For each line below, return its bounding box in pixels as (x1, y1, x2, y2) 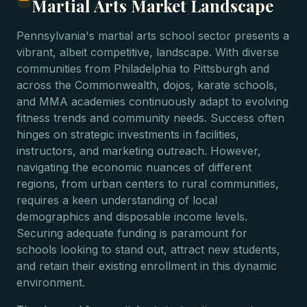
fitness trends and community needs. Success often (16, 111, 284, 125)
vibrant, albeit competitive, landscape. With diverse (16, 45, 279, 59)
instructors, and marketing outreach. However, (16, 144, 261, 158)
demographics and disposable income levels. (16, 210, 247, 223)
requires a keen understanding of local (16, 193, 217, 207)
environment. (16, 275, 85, 289)
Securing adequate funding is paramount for (16, 226, 247, 240)
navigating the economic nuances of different (16, 160, 251, 174)
